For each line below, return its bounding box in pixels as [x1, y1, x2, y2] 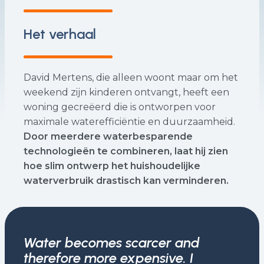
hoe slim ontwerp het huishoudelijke [24, 160, 200, 171]
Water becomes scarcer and [24, 234, 200, 251]
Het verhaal [24, 25, 96, 42]
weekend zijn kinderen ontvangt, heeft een [24, 87, 229, 98]
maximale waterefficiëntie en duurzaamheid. [24, 116, 235, 127]
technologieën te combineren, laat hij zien [24, 146, 228, 157]
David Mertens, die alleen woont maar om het [24, 72, 238, 83]
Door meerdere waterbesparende [24, 131, 193, 142]
